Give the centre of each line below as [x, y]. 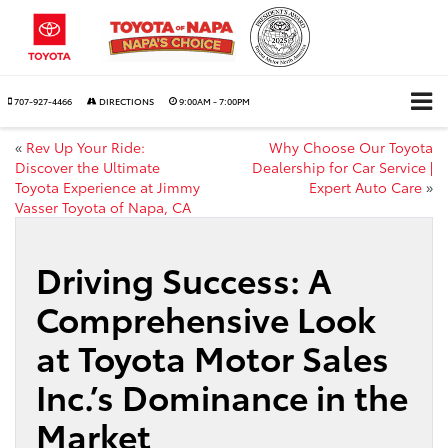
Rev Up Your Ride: [85, 146]
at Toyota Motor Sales [212, 356]
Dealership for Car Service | [342, 166]
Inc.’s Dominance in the [222, 395]
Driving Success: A [184, 278]
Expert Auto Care [365, 186]
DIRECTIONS [125, 101]
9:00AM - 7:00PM [214, 101]
